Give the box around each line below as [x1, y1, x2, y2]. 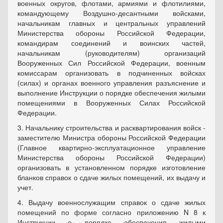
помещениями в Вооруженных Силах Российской [17, 98, 206, 108]
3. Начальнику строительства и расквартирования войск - [17, 122, 206, 132]
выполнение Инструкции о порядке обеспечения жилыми [17, 88, 206, 98]
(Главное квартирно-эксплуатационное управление [17, 142, 206, 152]
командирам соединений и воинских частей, [17, 38, 206, 48]
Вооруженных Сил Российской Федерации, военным [17, 58, 206, 68]
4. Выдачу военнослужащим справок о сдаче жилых [17, 197, 206, 207]
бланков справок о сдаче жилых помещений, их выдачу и [17, 172, 206, 182]
